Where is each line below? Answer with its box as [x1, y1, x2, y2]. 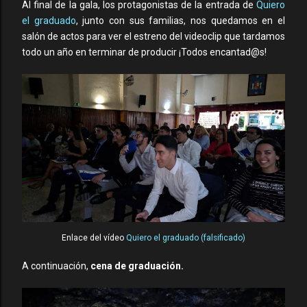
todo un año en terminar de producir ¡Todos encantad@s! [22, 47, 269, 58]
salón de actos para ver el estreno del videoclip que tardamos [22, 31, 285, 42]
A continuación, [22, 260, 90, 271]
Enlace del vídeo [62, 233, 126, 243]
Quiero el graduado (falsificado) [126, 233, 245, 243]
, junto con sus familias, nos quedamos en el [75, 15, 286, 26]
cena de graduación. [90, 260, 184, 271]
